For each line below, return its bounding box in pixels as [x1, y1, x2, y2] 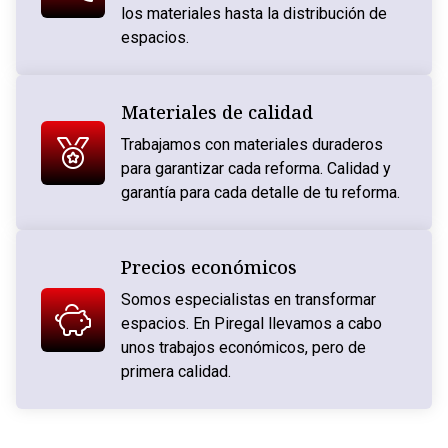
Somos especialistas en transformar [120, 290, 376, 310]
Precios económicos [120, 255, 297, 280]
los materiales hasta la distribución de [120, 4, 387, 24]
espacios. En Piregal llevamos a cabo [120, 314, 382, 334]
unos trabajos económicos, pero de [120, 338, 366, 358]
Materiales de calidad [120, 100, 313, 125]
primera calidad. [120, 362, 231, 382]
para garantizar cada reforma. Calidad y [120, 159, 391, 179]
